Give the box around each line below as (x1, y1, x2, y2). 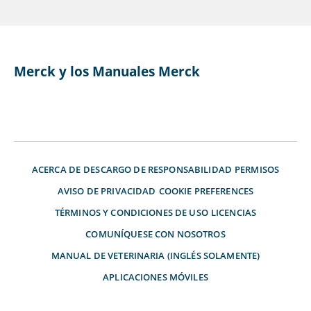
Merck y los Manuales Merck (14, 62, 200, 81)
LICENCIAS (210, 205, 257, 219)
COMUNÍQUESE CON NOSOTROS (85, 227, 226, 240)
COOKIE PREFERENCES (158, 184, 254, 197)
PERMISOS (234, 162, 280, 176)
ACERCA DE (31, 162, 81, 176)
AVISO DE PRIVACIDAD (57, 184, 156, 197)
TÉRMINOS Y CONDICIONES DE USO (54, 205, 208, 219)
